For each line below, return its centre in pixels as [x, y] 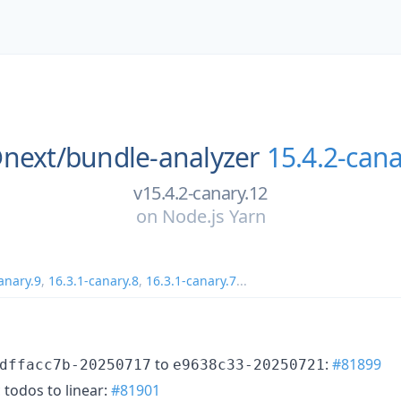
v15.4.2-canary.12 [200, 192]
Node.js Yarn [213, 216]
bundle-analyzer [162, 157]
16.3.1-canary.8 [94, 280]
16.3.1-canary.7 [191, 280]
